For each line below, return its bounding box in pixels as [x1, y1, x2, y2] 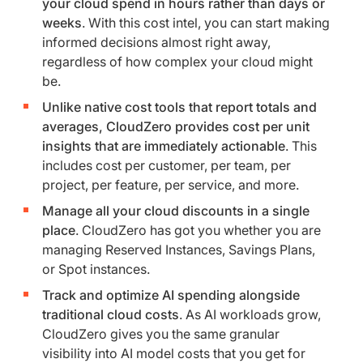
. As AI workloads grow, [179, 305, 321, 322]
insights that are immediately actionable [42, 137, 285, 154]
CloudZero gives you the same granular [42, 325, 280, 342]
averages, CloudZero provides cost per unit [42, 117, 310, 135]
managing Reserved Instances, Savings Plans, [42, 241, 315, 258]
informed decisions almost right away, [42, 33, 271, 50]
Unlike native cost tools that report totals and [42, 98, 317, 115]
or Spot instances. [42, 260, 150, 277]
